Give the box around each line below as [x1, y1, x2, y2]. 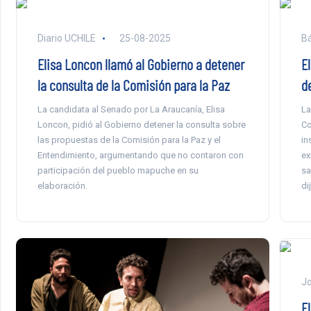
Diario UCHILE [37, 33, 96, 44]
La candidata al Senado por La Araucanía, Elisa [37, 104, 225, 115]
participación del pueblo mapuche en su [37, 165, 199, 176]
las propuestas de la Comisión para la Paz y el [37, 135, 221, 146]
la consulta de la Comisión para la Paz [37, 76, 230, 94]
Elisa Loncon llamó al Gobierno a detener [37, 55, 244, 74]
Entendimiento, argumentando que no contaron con [37, 150, 244, 161]
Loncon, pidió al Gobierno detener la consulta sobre [37, 119, 246, 131]
